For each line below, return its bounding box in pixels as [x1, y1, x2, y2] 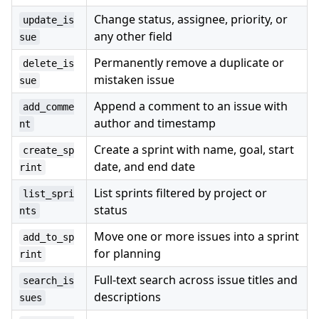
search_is [23, 274, 75, 286]
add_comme [23, 100, 75, 113]
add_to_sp [23, 231, 75, 243]
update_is [23, 14, 75, 26]
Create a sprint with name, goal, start [94, 141, 294, 157]
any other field [94, 28, 172, 44]
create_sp [23, 144, 75, 156]
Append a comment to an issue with [94, 98, 288, 114]
